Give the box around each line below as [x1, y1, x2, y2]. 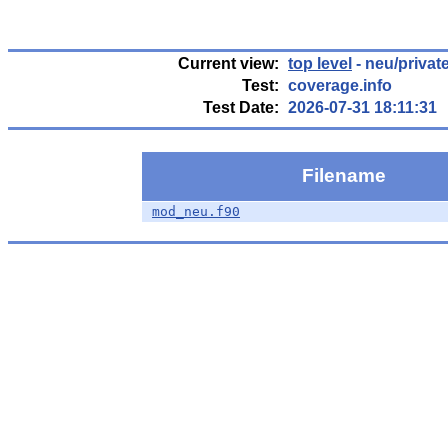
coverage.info [288, 77, 392, 94]
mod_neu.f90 [152, 204, 240, 219]
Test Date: [203, 99, 279, 116]
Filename [302, 165, 391, 186]
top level [288, 55, 352, 72]
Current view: [178, 55, 279, 72]
